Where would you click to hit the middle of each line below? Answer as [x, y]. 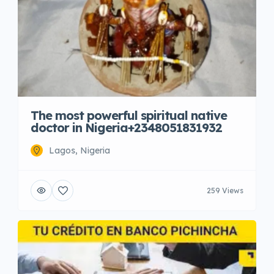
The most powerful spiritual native [129, 116]
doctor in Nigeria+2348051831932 [126, 128]
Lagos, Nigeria [80, 151]
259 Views [225, 190]
